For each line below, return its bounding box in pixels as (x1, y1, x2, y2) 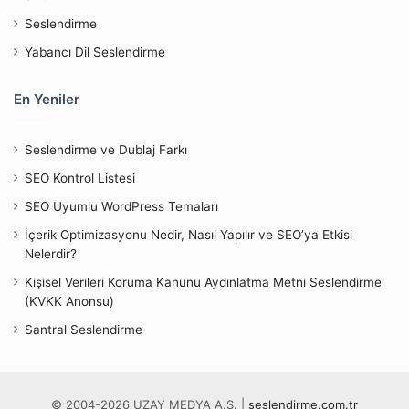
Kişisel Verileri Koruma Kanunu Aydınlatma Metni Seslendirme (25, 275, 382, 290)
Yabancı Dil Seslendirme (25, 45, 165, 60)
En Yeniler (14, 90, 79, 109)
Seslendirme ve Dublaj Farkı (25, 142, 187, 158)
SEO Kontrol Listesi (25, 171, 135, 186)
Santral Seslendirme (25, 322, 142, 338)
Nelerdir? (25, 246, 77, 262)
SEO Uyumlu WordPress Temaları (25, 199, 218, 215)
